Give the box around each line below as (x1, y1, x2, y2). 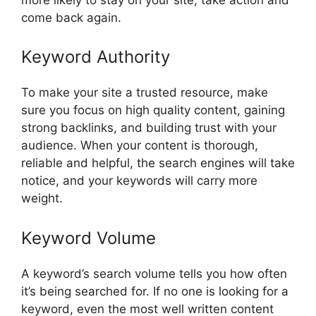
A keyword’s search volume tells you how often (21, 266, 287, 281)
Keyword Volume (21, 227, 156, 248)
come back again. (21, 10, 121, 25)
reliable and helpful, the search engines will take (21, 156, 295, 171)
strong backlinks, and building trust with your (21, 121, 276, 135)
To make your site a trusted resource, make (21, 85, 268, 100)
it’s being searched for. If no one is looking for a (21, 284, 288, 298)
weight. (21, 191, 63, 206)
